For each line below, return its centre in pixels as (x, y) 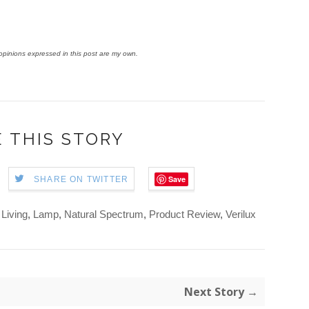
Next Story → (221, 292)
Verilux (241, 215)
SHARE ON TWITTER (81, 180)
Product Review (185, 215)
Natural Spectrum (104, 215)
